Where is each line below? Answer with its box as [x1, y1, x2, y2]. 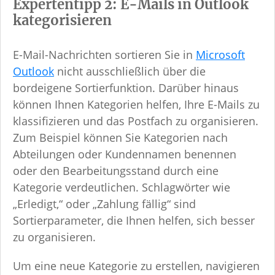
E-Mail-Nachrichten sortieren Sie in [13, 47, 196, 63]
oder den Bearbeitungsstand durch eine [13, 163, 219, 179]
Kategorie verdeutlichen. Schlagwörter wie [13, 180, 230, 195]
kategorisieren [13, 12, 112, 29]
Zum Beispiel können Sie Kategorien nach [13, 130, 228, 145]
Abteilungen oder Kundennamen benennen [13, 147, 236, 162]
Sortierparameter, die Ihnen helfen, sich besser [13, 213, 255, 228]
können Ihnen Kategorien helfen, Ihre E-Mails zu [13, 97, 260, 112]
